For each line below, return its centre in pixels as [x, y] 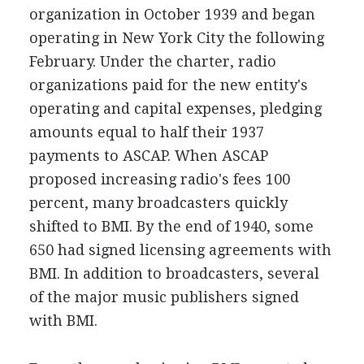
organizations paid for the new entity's [168, 85]
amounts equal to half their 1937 [146, 132]
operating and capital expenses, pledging [175, 108]
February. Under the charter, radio [152, 61]
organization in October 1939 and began [172, 14]
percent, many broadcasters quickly [158, 203]
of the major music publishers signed [164, 297]
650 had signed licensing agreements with [180, 250]
